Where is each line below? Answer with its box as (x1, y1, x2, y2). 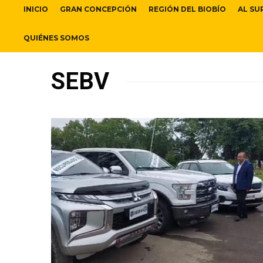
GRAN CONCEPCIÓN (60, 5, 137, 14)
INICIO (23, 5, 48, 14)
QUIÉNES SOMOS (23, 33, 89, 43)
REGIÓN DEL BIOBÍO (149, 5, 226, 14)
